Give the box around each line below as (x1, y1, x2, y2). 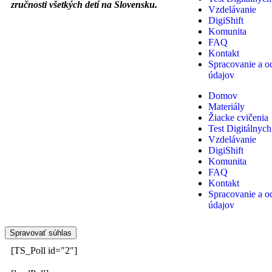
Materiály (208, 101, 245, 112)
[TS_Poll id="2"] (11, 245, 77, 256)
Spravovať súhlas (10, 228, 72, 237)
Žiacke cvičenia (208, 112, 268, 123)
